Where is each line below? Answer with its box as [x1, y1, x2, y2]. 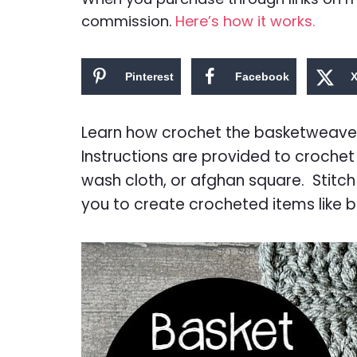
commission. [81, 10, 175, 31]
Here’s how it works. [175, 10, 315, 31]
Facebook [234, 69, 289, 83]
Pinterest [125, 69, 174, 83]
